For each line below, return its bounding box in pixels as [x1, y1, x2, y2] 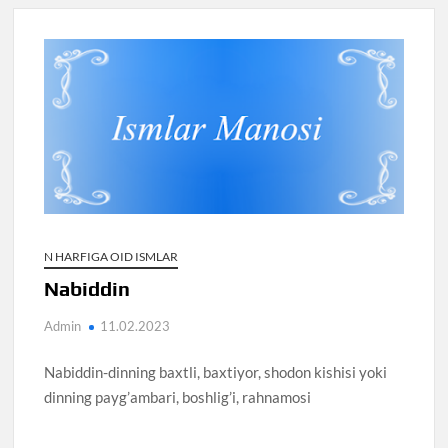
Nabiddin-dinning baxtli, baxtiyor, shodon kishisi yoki [44, 362, 388, 381]
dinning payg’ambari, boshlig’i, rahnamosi [44, 387, 312, 406]
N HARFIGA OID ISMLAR [44, 248, 179, 264]
